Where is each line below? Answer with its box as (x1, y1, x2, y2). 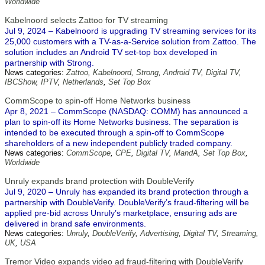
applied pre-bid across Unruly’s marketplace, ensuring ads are (5, 208, 237, 218)
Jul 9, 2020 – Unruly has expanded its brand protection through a (5, 187, 248, 196)
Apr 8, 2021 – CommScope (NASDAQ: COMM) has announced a (5, 106, 248, 116)
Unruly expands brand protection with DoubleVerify (5, 176, 194, 186)
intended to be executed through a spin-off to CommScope (5, 128, 224, 137)
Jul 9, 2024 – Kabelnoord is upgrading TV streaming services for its (5, 26, 256, 35)
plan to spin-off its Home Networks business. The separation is (5, 117, 238, 127)
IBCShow (5, 77, 36, 86)
